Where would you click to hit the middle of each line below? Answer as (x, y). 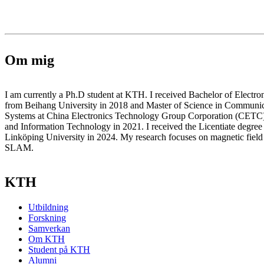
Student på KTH (59, 250)
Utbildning (48, 207)
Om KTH (47, 239)
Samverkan (49, 229)
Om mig (29, 60)
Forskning (47, 218)
